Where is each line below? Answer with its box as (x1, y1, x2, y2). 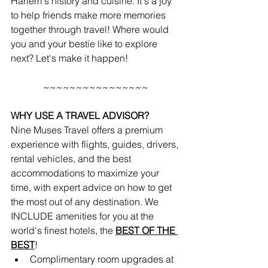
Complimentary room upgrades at (30, 253, 176, 265)
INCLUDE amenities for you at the (11, 210, 156, 222)
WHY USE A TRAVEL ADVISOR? (11, 109, 149, 121)
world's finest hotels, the (11, 224, 115, 236)
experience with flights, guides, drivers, (11, 138, 181, 150)
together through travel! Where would (11, 23, 171, 35)
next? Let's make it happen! (11, 52, 128, 64)
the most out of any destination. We (11, 196, 161, 208)
